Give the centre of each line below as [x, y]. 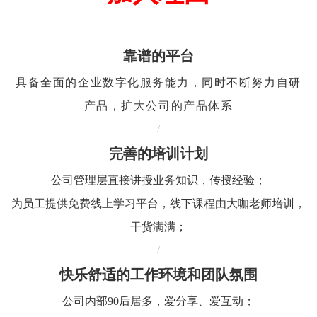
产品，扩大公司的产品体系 [158, 106]
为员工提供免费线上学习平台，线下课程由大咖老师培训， [158, 203]
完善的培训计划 [158, 155]
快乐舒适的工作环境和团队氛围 [158, 276]
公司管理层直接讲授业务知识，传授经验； [158, 180]
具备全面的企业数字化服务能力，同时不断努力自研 [158, 82]
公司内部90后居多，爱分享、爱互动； [158, 301]
